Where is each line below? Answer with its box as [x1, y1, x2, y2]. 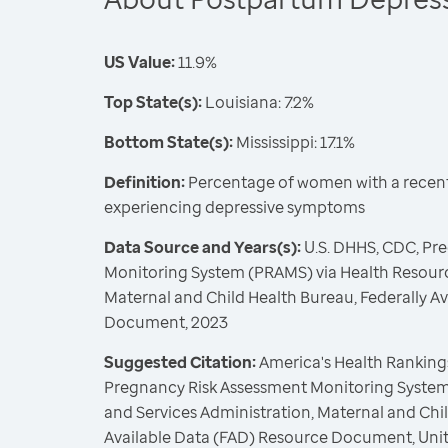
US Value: [104, 51, 175, 73]
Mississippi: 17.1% [233, 131, 355, 153]
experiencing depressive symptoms [104, 196, 365, 218]
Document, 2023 [104, 311, 228, 333]
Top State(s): [104, 91, 202, 113]
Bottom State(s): [104, 131, 233, 153]
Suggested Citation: [104, 351, 259, 373]
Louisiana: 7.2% [202, 91, 314, 113]
